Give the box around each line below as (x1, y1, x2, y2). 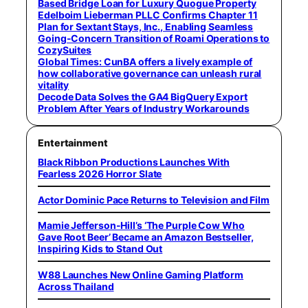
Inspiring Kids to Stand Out (38, 243, 163, 254)
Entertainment (38, 137, 108, 148)
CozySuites (38, 44, 92, 56)
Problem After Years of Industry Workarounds (38, 102, 250, 114)
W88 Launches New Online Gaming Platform (38, 268, 244, 280)
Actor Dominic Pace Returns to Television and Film (38, 193, 270, 206)
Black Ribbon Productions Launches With (38, 156, 230, 168)
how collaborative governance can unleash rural (38, 67, 262, 79)
